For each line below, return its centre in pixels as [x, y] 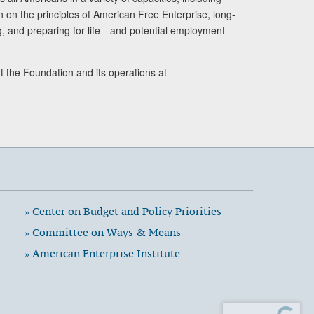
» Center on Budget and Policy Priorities [123, 211]
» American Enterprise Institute [102, 253]
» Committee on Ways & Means [102, 232]
